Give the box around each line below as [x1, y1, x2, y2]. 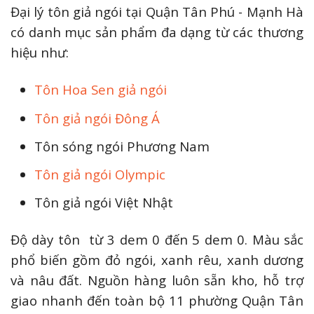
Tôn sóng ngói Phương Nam [34, 137, 210, 155]
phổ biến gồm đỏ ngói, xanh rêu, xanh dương [11, 251, 303, 269]
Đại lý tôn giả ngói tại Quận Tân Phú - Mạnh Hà [11, 3, 303, 21]
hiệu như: [11, 43, 69, 62]
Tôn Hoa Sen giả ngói [34, 81, 168, 99]
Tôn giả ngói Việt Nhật [34, 193, 174, 211]
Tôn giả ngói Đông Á [34, 109, 161, 127]
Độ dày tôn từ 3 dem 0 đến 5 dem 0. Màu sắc [11, 231, 303, 249]
